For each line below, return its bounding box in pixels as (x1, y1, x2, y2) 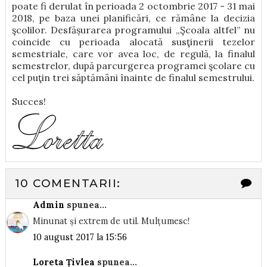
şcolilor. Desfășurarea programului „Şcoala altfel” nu (11, 23, 256, 36)
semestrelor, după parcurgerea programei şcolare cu (11, 59, 256, 72)
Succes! (11, 95, 46, 107)
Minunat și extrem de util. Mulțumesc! (32, 215, 190, 226)
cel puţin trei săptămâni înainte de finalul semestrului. (11, 71, 254, 83)
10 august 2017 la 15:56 (32, 231, 127, 243)
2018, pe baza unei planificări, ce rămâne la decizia (11, 11, 256, 24)
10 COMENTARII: (14, 176, 121, 190)
